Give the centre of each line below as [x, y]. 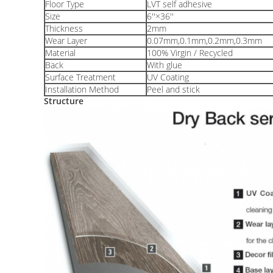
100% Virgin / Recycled [190, 53]
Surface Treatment [80, 77]
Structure [64, 101]
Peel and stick [173, 89]
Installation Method [82, 89]
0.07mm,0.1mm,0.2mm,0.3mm [204, 41]
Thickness [64, 28]
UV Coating [168, 77]
